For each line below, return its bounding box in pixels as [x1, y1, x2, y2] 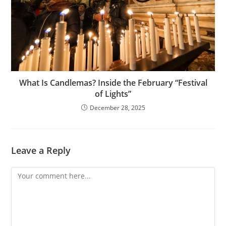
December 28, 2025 [89, 103, 145, 112]
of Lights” [95, 88, 131, 100]
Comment [11, 168, 44, 178]
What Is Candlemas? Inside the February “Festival [19, 77, 207, 89]
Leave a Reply [11, 144, 71, 157]
